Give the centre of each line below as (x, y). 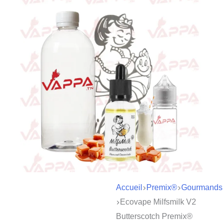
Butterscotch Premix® (154, 216)
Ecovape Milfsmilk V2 (158, 202)
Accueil (129, 187)
